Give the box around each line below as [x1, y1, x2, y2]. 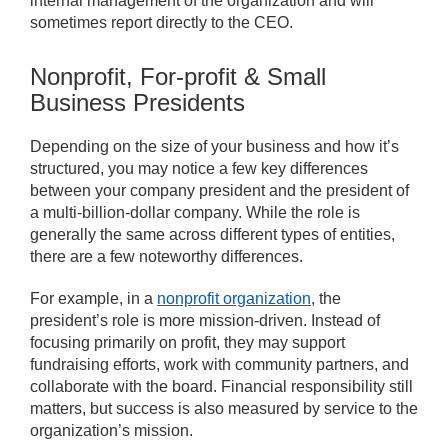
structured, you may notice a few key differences [30, 160, 368, 178]
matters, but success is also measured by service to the [30, 400, 418, 418]
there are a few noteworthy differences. [30, 248, 303, 266]
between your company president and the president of [30, 182, 409, 200]
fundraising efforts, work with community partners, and [30, 356, 409, 374]
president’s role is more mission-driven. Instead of [30, 312, 380, 330]
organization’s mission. [30, 422, 193, 440]
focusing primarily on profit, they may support [30, 334, 345, 352]
